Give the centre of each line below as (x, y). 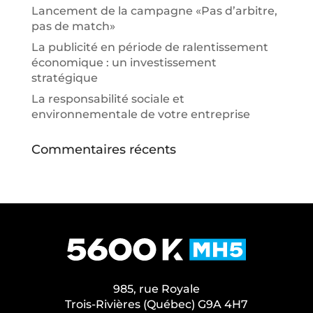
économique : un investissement (124, 62)
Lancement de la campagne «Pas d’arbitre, (154, 10)
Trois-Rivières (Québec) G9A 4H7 (156, 304)
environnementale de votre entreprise (140, 114)
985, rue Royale (156, 289)
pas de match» (73, 26)
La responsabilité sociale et (108, 99)
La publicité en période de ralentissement (150, 47)
